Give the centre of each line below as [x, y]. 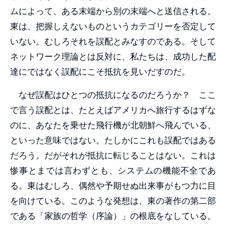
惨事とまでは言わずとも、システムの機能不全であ [113, 170]
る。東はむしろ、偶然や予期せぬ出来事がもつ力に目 [113, 185]
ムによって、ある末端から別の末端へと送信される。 [113, 11]
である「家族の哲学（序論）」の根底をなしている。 [113, 216]
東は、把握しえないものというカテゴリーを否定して [113, 26]
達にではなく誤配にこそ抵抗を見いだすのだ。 [100, 71]
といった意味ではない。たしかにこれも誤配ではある [113, 140]
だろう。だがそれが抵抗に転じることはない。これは [113, 155]
